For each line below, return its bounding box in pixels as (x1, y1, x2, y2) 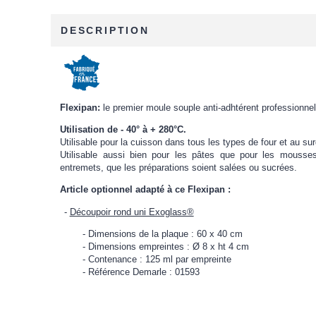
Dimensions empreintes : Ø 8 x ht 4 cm (88, 241, 250, 252)
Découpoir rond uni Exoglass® (69, 206, 194, 217)
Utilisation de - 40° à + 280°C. (60, 124, 187, 135)
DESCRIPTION (61, 25, 150, 37)
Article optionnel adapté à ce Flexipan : (60, 184, 231, 195)
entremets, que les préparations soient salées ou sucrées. (60, 162, 298, 174)
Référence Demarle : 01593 (88, 266, 200, 277)
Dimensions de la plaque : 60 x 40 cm (88, 228, 243, 239)
